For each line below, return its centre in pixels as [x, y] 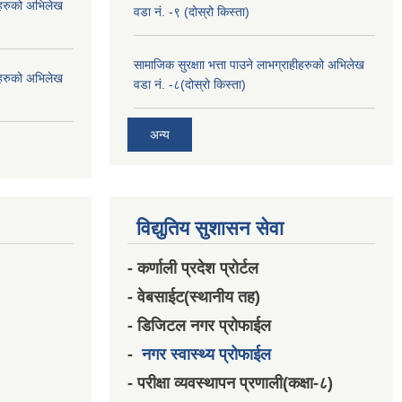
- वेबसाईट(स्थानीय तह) [194, 297]
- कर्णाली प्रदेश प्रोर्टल [193, 269]
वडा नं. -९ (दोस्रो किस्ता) [192, 11]
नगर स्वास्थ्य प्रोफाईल [206, 355]
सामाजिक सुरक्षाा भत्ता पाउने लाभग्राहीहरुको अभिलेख [249, 64]
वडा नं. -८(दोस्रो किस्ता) [190, 84]
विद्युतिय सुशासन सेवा [210, 229]
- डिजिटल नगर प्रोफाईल [199, 326]
